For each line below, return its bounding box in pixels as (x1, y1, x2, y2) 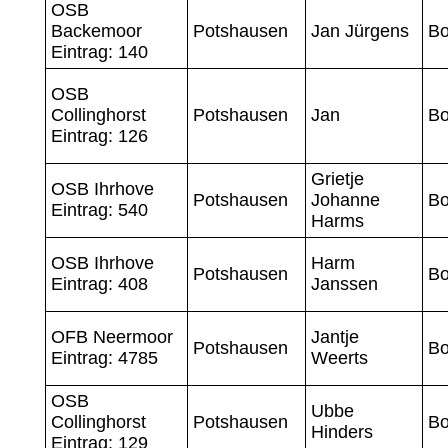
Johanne (310, 189, 380, 210)
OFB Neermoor (50, 326, 173, 347)
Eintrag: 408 (50, 273, 148, 294)
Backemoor (50, 20, 142, 41)
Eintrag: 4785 (50, 347, 158, 368)
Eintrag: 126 (50, 125, 148, 146)
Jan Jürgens (310, 20, 409, 41)
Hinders (310, 421, 373, 442)
